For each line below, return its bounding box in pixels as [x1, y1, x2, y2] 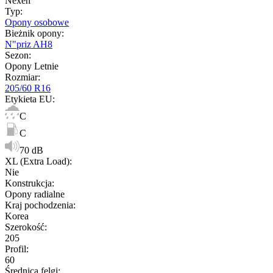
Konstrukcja [5, 177, 52, 188]
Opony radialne [5, 188, 65, 199]
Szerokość [5, 221, 44, 232]
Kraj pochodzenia [5, 199, 73, 210]
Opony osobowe [5, 16, 69, 27]
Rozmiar [5, 71, 38, 82]
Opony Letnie [5, 60, 58, 71]
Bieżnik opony [5, 27, 62, 38]
